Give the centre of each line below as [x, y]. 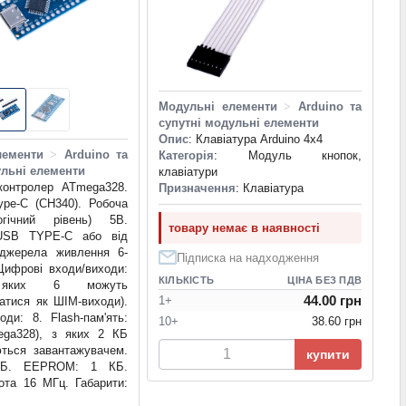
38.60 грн [337, 322]
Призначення [197, 188]
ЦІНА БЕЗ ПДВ [324, 280]
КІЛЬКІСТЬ [186, 280]
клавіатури [188, 172]
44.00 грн [333, 301]
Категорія [186, 156]
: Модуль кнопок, [288, 156]
